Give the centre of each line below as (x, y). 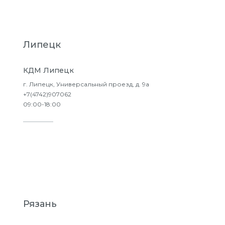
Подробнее (72, 136)
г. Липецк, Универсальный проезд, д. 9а (86, 84)
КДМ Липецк (48, 70)
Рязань (40, 204)
